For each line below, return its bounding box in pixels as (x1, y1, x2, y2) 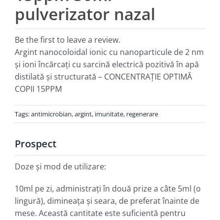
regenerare (126, 109, 158, 118)
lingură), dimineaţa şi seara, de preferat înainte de (14, 195, 199, 206)
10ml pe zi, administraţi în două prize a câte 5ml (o (14, 183, 201, 194)
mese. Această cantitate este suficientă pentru (14, 207, 186, 219)
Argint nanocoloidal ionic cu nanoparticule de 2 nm (14, 46, 204, 57)
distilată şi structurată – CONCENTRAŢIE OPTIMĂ (14, 71, 192, 82)
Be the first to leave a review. (14, 34, 120, 45)
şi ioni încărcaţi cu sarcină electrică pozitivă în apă (14, 58, 199, 70)
